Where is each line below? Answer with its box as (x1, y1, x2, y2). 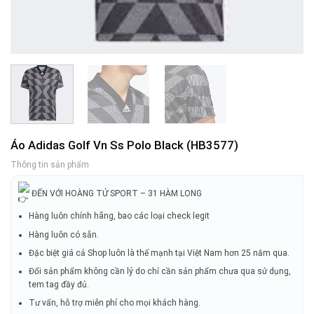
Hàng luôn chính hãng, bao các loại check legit (29, 211, 210, 221)
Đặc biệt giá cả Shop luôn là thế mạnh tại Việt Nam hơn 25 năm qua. (29, 247, 290, 258)
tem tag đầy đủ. (29, 279, 90, 289)
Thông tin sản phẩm (10, 160, 89, 170)
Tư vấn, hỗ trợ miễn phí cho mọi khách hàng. (29, 298, 201, 308)
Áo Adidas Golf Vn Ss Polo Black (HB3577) (10, 137, 238, 152)
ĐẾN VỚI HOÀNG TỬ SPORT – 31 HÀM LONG (31, 189, 202, 199)
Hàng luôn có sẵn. (29, 229, 100, 240)
